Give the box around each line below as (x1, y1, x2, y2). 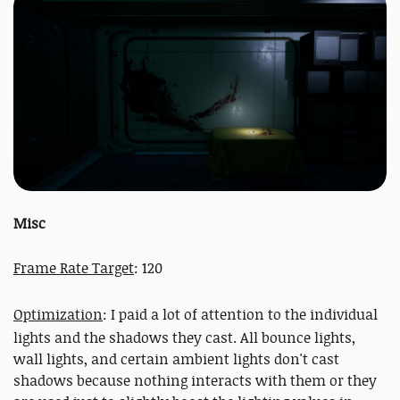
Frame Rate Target (13, 257, 134, 278)
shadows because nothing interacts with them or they (13, 370, 377, 390)
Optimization (13, 304, 103, 324)
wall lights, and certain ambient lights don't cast (13, 348, 339, 369)
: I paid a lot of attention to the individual (103, 304, 378, 324)
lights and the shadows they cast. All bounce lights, (13, 327, 355, 347)
